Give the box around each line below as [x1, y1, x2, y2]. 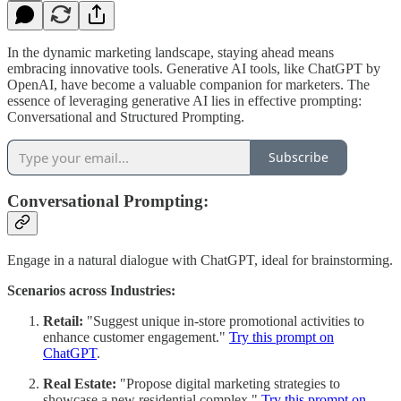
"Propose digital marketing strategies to [116, 375, 340, 391]
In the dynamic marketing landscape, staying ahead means [7, 44, 334, 60]
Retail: [43, 312, 83, 328]
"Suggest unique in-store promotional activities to [83, 312, 364, 328]
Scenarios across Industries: [7, 282, 175, 298]
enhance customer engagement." [43, 328, 229, 345]
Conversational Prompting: [7, 192, 209, 211]
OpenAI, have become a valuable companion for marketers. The [7, 76, 370, 92]
